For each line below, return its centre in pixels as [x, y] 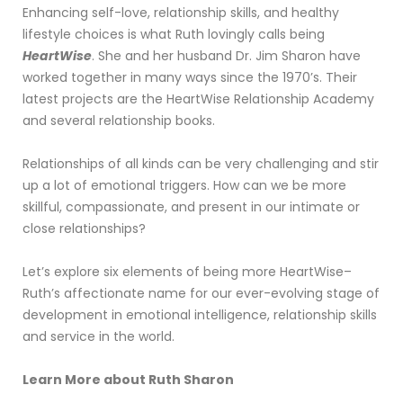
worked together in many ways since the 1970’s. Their [190, 77]
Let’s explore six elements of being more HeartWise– [187, 271]
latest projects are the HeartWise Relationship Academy [198, 99]
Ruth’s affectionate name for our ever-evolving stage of [201, 293]
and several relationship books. [122, 120]
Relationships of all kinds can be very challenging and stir [201, 163]
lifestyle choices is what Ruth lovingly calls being [174, 34]
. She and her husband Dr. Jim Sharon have [226, 55]
